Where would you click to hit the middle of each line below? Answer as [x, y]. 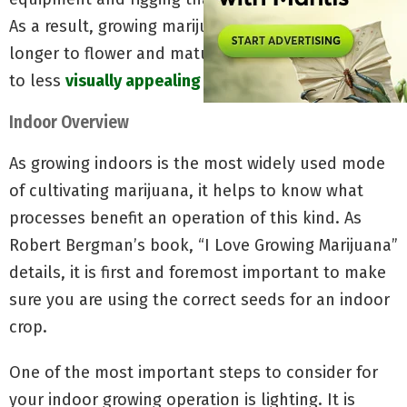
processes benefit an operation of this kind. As [185, 218]
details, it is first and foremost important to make [198, 272]
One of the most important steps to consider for [194, 372]
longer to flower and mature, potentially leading [194, 53]
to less [37, 80]
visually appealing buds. [155, 80]
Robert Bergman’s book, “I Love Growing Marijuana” [203, 245]
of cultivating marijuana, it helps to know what [186, 190]
